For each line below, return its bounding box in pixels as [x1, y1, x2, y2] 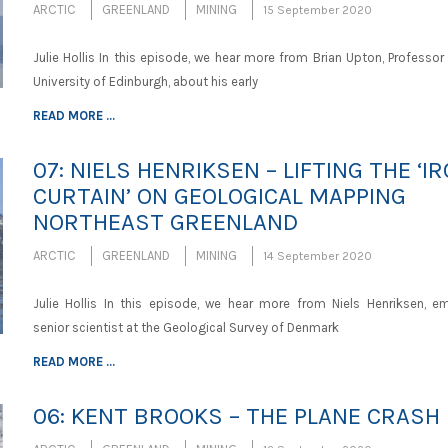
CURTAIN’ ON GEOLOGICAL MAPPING [32, 182, 406, 210]
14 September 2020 [262, 249, 372, 263]
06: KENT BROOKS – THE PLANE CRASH [32, 402, 440, 430]
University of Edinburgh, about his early [32, 74, 258, 89]
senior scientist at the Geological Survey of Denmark [32, 320, 339, 335]
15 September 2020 [262, 3, 372, 17]
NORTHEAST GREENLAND [32, 208, 298, 236]
